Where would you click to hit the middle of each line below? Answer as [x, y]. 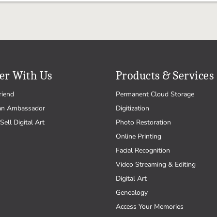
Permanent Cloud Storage [155, 94]
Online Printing [139, 136]
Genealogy [132, 193]
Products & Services [165, 76]
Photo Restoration [143, 122]
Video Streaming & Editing [156, 164]
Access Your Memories [150, 207]
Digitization [132, 108]
